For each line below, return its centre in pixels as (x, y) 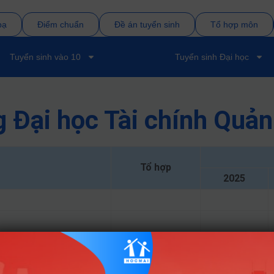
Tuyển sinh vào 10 (45, 57)
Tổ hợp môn (234, 24)
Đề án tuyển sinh (147, 24)
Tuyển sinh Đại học (212, 57)
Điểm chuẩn (60, 24)
